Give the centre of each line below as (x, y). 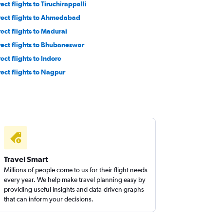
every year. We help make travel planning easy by (75, 180)
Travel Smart (26, 159)
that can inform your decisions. (49, 199)
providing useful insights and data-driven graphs (74, 189)
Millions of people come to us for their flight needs (76, 170)
